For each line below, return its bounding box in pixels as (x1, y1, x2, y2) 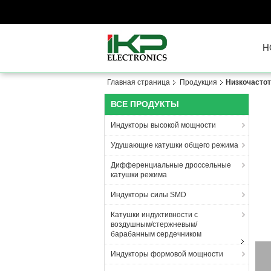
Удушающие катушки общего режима (111, 141, 238, 149)
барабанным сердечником (111, 230, 201, 238)
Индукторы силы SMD (111, 191, 186, 199)
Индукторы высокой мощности (111, 121, 216, 129)
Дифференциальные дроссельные (111, 161, 231, 169)
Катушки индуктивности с (111, 211, 198, 219)
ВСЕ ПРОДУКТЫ (111, 99, 179, 109)
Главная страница (107, 78, 170, 87)
